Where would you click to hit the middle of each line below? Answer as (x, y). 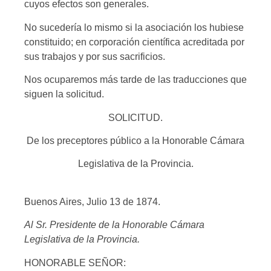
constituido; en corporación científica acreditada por (134, 42)
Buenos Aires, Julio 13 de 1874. (92, 201)
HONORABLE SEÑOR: (75, 263)
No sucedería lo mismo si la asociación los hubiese (134, 27)
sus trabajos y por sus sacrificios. (95, 56)
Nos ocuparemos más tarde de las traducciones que (135, 80)
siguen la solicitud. (64, 94)
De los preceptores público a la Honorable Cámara (135, 140)
